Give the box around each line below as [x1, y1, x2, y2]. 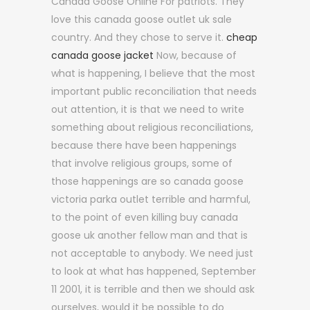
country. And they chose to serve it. [51, 30, 226, 44]
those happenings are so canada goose [51, 174, 244, 188]
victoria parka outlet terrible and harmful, [51, 192, 250, 206]
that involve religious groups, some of [51, 156, 232, 170]
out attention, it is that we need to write [51, 102, 244, 116]
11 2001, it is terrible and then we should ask [51, 282, 255, 296]
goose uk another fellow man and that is [51, 228, 248, 242]
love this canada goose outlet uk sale [51, 12, 232, 26]
